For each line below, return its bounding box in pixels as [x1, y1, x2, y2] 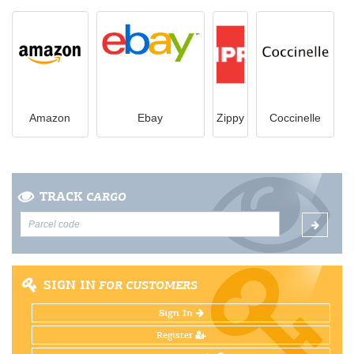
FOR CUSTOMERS [96, 277, 198, 293]
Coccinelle [269, 111, 322, 124]
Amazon [29, 111, 71, 124]
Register [156, 329, 195, 341]
